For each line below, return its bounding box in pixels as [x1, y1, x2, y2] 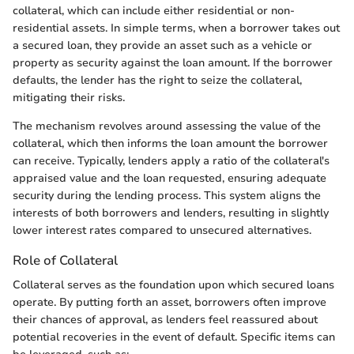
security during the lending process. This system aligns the [13, 187, 321, 203]
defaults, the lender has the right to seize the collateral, [13, 72, 302, 88]
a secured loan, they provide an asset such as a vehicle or [13, 37, 312, 53]
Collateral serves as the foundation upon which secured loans [13, 277, 334, 292]
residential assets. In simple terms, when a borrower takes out [13, 20, 340, 36]
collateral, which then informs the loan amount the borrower [13, 135, 328, 151]
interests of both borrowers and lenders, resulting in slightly [13, 205, 329, 220]
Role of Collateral [13, 250, 118, 269]
